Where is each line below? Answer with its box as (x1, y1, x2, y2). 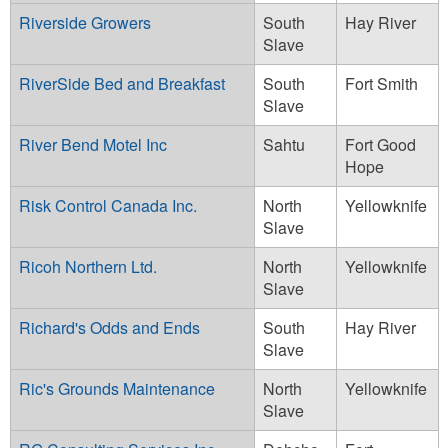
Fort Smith (345, 71, 418, 95)
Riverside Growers (19, 10, 151, 34)
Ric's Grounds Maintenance (19, 376, 215, 400)
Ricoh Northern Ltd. (19, 254, 157, 278)
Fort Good (345, 132, 416, 156)
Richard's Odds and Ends (19, 315, 200, 339)
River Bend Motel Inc (19, 132, 167, 156)
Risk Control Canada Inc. (19, 193, 197, 217)
